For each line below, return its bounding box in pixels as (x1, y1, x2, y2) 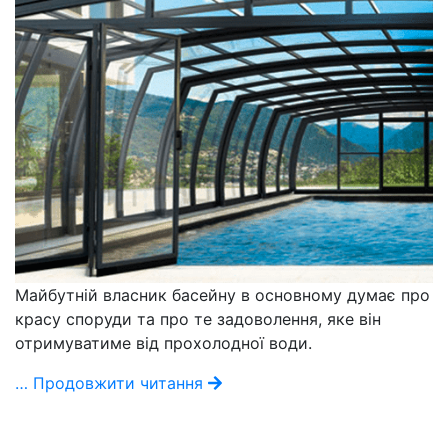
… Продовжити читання (15, 372, 208, 393)
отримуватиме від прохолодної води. (15, 332, 312, 353)
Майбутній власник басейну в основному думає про (15, 284, 430, 305)
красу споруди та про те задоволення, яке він (15, 308, 381, 329)
